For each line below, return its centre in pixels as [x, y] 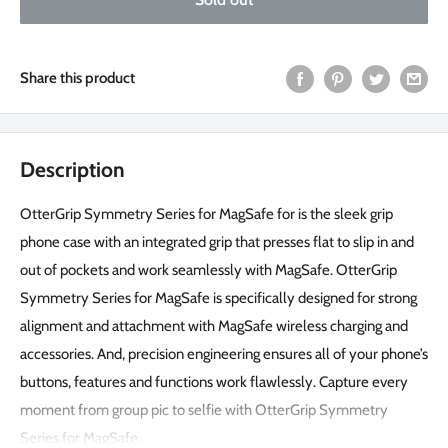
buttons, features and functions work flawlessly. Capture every [214, 381]
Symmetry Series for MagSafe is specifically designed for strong [218, 297]
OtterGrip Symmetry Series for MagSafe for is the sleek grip [206, 213]
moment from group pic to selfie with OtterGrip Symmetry [204, 409]
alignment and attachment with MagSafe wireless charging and [214, 325]
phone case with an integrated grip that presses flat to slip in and [217, 241]
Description [72, 170]
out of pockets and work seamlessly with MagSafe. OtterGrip [208, 269]
